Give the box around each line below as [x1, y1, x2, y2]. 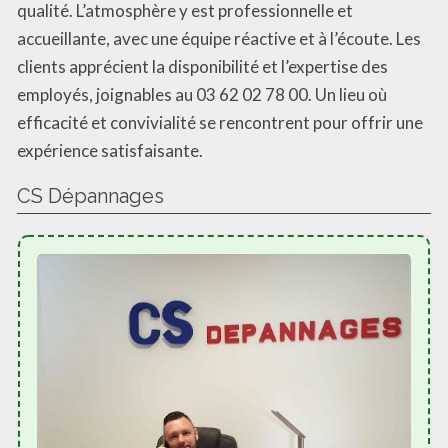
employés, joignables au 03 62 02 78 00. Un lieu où [17, 83, 387, 105]
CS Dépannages [17, 183, 164, 208]
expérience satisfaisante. [17, 139, 203, 161]
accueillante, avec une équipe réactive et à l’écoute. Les [17, 27, 421, 49]
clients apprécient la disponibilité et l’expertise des [17, 55, 388, 77]
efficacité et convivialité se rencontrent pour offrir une [17, 111, 423, 133]
